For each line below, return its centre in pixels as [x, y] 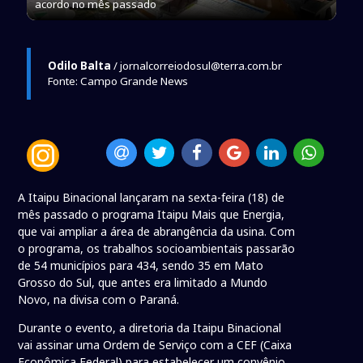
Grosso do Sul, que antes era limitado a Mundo [143, 283]
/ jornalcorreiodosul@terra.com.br [196, 65]
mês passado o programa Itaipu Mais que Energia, [152, 215]
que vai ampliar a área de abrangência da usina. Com [157, 232]
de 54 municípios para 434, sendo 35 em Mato [141, 266]
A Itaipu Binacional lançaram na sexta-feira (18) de [152, 198]
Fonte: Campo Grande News [117, 81]
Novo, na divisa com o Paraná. [99, 300]
